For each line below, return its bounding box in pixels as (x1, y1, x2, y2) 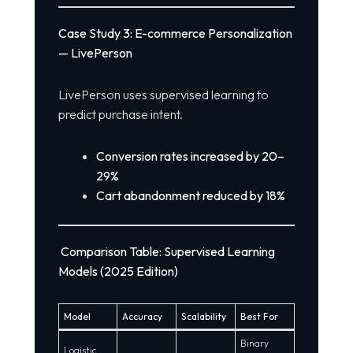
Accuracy (121, 310, 162, 323)
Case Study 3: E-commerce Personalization (58, 25, 292, 42)
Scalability (180, 310, 226, 323)
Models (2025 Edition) (58, 263, 178, 280)
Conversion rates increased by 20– (95, 148, 284, 165)
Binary (240, 337, 269, 350)
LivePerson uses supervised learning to (58, 87, 269, 103)
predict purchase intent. (58, 106, 183, 123)
